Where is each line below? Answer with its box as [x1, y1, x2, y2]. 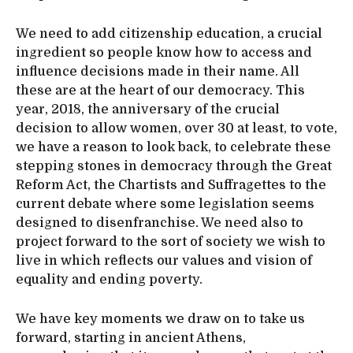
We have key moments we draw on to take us [16, 311, 305, 326]
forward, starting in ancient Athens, [16, 330, 246, 345]
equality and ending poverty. [16, 272, 203, 287]
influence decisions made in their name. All [16, 64, 299, 79]
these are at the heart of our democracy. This [16, 83, 305, 98]
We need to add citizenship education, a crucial [16, 26, 322, 41]
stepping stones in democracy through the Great [16, 158, 332, 173]
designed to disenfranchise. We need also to [16, 215, 303, 230]
